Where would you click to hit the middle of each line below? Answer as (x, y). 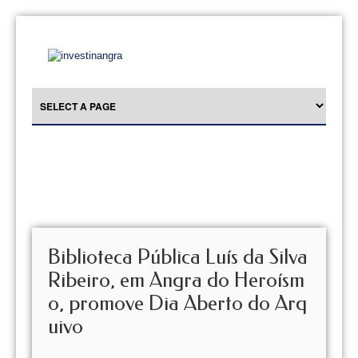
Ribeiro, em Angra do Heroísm (176, 280)
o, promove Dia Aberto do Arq (177, 303)
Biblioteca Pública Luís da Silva (178, 257)
